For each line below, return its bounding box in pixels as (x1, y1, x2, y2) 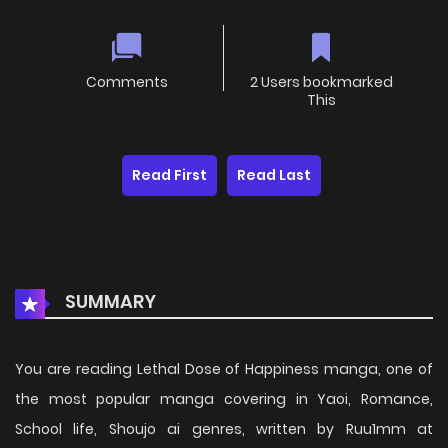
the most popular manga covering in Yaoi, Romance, (15, 389, 433, 410)
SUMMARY (61, 289, 156, 315)
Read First (132, 165, 207, 186)
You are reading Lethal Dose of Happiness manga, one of (15, 359, 433, 380)
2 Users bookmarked (249, 72, 393, 93)
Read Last (237, 165, 311, 186)
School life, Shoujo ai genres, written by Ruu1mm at (15, 419, 433, 440)
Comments (85, 72, 168, 93)
